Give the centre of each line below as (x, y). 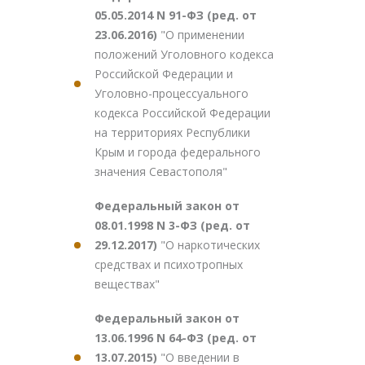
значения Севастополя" (161, 172)
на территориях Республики (172, 132)
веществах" (127, 284)
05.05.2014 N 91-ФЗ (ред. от (176, 15)
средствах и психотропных (169, 264)
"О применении (202, 35)
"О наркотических (210, 245)
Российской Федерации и (164, 74)
